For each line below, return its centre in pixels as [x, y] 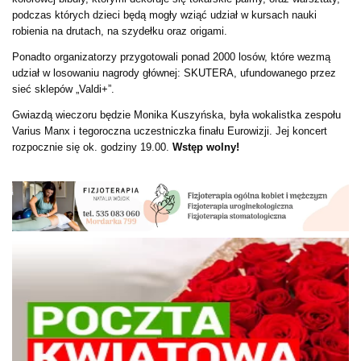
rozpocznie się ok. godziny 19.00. [92, 147]
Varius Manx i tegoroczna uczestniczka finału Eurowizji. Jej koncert [170, 131]
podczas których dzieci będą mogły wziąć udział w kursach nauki [164, 15]
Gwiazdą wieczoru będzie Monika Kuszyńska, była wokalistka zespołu [176, 114]
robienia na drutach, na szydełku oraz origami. [120, 31]
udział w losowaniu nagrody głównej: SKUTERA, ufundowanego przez [174, 73]
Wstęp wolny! [206, 147]
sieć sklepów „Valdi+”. [63, 89]
